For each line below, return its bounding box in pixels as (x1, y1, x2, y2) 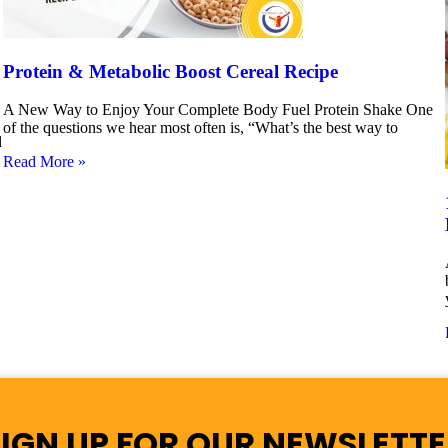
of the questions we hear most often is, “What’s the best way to (2, 119, 398, 137)
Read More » (2, 153, 86, 171)
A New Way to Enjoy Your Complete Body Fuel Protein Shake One (2, 101, 433, 119)
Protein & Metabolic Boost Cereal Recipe (2, 60, 338, 82)
